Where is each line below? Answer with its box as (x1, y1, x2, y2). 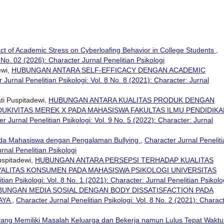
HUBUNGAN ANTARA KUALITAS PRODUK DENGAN (48, 95, 214, 104)
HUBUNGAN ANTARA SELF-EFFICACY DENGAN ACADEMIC (11, 65, 205, 74)
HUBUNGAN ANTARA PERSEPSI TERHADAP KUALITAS (35, 155, 213, 164)
